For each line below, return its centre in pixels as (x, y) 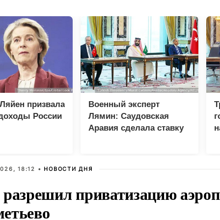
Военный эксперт (124, 105)
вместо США (114, 152)
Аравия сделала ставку (136, 128)
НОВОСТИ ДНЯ (68, 169)
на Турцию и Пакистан (133, 140)
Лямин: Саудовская (129, 116)
